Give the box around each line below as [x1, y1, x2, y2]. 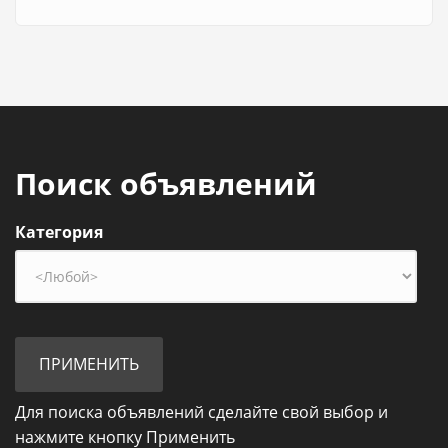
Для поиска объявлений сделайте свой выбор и [15, 400, 388, 423]
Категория [15, 221, 103, 243]
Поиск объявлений [15, 163, 317, 204]
